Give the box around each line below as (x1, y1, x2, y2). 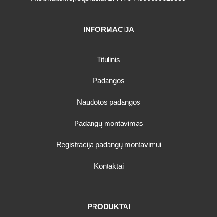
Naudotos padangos (77, 98, 140, 107)
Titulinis (97, 55, 120, 64)
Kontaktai (93, 162, 124, 170)
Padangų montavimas (74, 119, 143, 128)
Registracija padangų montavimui (56, 140, 161, 149)
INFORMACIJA (83, 25, 134, 34)
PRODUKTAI (87, 202, 130, 211)
